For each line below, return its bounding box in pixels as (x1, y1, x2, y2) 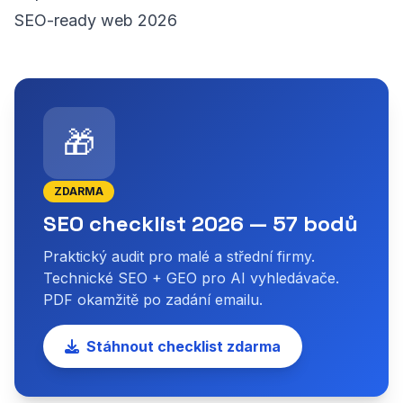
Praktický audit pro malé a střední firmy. (43, 247, 315, 265)
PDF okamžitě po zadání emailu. (43, 291, 263, 309)
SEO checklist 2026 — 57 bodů (43, 210, 358, 237)
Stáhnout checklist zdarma (86, 337, 281, 355)
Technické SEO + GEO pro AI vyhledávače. (43, 269, 339, 287)
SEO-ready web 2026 (14, 11, 177, 30)
